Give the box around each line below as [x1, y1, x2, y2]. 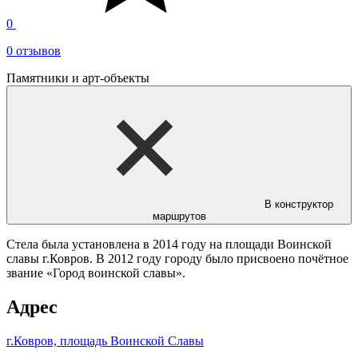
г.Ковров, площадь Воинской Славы [6, 334, 204, 348]
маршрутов [152, 210, 206, 223]
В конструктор [265, 198, 333, 211]
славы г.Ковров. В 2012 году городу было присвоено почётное [6, 252, 348, 266]
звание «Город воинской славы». [6, 266, 185, 280]
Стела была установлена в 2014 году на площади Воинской [6, 237, 332, 252]
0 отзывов [6, 44, 61, 58]
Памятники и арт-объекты [6, 71, 149, 86]
